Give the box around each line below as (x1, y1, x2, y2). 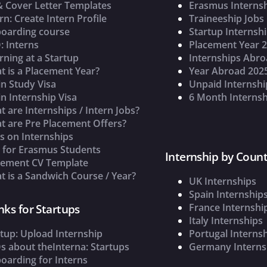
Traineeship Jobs (188, 12, 264, 26)
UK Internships (188, 175, 256, 188)
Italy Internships (188, 214, 263, 228)
